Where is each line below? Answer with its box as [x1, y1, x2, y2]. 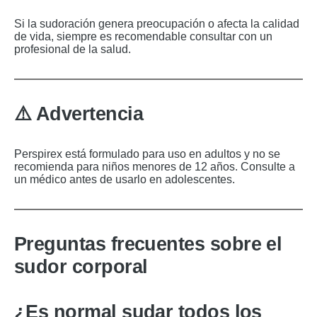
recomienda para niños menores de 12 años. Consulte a [14, 160, 295, 173]
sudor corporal [14, 255, 148, 277]
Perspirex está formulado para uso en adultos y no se [14, 147, 280, 160]
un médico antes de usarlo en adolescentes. [14, 173, 235, 185]
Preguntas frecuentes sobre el [14, 233, 282, 255]
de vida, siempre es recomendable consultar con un [14, 30, 272, 42]
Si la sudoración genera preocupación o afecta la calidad [14, 17, 299, 30]
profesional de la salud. [14, 42, 131, 55]
